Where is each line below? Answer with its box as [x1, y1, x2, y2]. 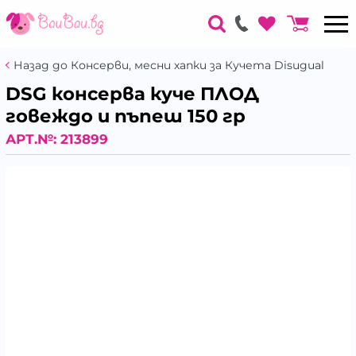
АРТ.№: [6, 130, 60, 147]
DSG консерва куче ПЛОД [6, 83, 259, 105]
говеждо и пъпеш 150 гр [6, 105, 246, 127]
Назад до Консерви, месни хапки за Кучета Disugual [14, 58, 324, 72]
